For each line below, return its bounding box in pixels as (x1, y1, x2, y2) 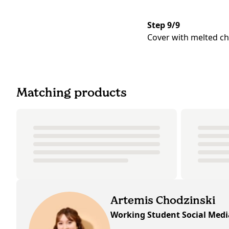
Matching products (16, 85, 127, 100)
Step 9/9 (147, 19, 180, 31)
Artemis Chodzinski (110, 193, 215, 208)
